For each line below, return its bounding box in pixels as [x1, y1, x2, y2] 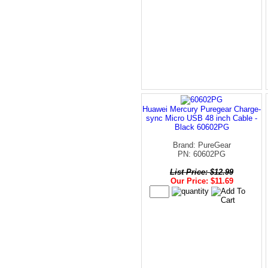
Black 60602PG [174, 122, 229, 132]
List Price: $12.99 [170, 167, 233, 176]
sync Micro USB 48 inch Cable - [146, 113, 257, 123]
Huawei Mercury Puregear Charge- [142, 104, 261, 114]
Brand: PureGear [172, 140, 231, 150]
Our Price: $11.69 [170, 176, 233, 185]
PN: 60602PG [178, 149, 226, 159]
